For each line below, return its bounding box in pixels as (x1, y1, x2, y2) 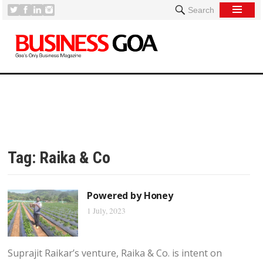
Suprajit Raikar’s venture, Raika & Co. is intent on (8, 247, 222, 259)
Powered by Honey (87, 189, 173, 202)
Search (187, 5, 214, 15)
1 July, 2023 (87, 205, 126, 216)
